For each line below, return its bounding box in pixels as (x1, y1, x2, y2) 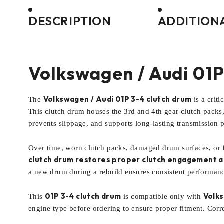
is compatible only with (121, 192, 203, 200)
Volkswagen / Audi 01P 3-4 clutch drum (43, 94, 192, 104)
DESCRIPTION (28, 13, 111, 28)
